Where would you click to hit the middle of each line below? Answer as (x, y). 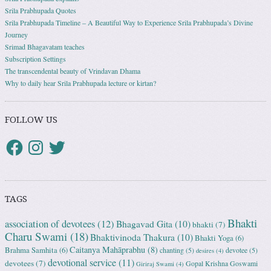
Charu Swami (36, 236)
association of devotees (50, 224)
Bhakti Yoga (214, 237)
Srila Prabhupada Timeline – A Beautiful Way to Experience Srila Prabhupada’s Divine (129, 22)
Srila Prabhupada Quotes (41, 10)
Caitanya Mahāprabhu (107, 249)
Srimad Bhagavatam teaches (45, 46)
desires (205, 250)
